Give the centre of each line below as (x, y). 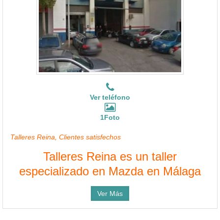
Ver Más (110, 193)
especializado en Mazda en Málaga (110, 171)
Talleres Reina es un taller (110, 156)
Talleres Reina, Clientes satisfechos (66, 137)
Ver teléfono (110, 97)
